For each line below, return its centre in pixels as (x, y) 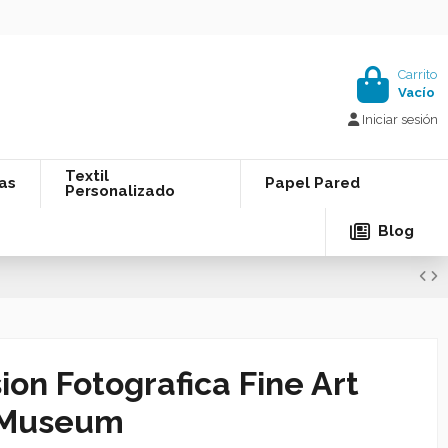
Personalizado (119, 190)
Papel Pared (312, 183)
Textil (86, 175)
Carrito (418, 74)
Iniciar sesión (400, 119)
